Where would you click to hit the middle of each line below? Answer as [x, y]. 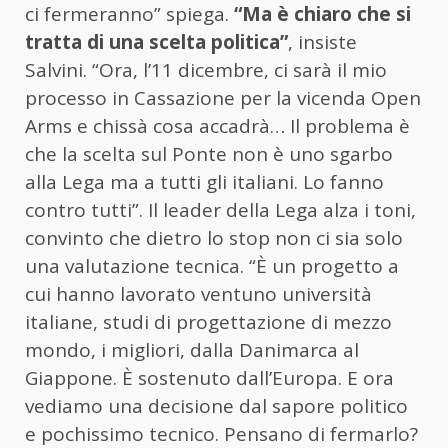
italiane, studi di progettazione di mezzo [208, 322]
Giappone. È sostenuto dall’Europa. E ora [209, 378]
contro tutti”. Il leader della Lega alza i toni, [220, 210]
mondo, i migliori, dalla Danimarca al [192, 350]
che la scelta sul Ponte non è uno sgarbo [209, 154]
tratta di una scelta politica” [156, 42]
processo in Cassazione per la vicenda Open [223, 98]
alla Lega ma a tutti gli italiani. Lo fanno [204, 182]
